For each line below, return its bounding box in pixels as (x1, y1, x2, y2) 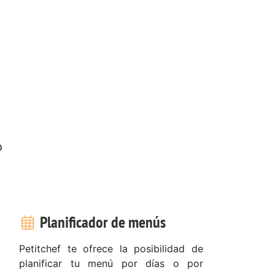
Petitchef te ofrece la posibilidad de (19, 242, 203, 255)
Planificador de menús (36, 211, 166, 232)
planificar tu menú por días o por (19, 257, 203, 269)
